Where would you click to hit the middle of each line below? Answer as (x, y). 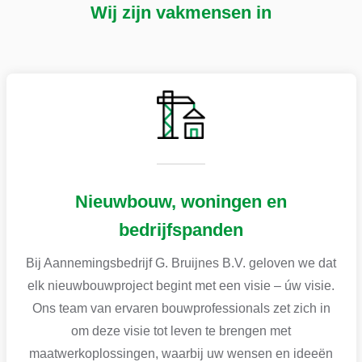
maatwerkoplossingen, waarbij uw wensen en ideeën (181, 353)
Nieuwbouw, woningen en (181, 201)
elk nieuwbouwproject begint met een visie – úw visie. (181, 285)
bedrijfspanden (181, 229)
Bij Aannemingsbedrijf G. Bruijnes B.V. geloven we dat (181, 263)
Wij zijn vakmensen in (181, 12)
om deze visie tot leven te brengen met (181, 330)
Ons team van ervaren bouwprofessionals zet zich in (181, 308)
